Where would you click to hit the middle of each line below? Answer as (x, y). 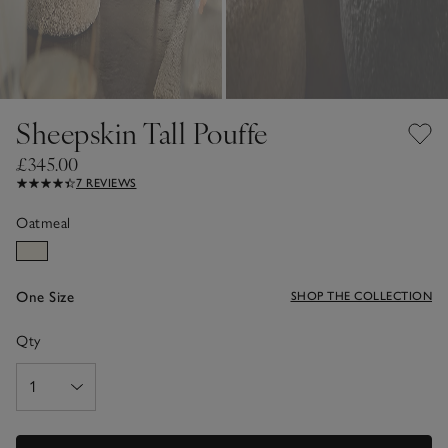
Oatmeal (43, 222)
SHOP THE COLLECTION (361, 295)
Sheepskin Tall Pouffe (142, 132)
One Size (45, 296)
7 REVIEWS (106, 182)
